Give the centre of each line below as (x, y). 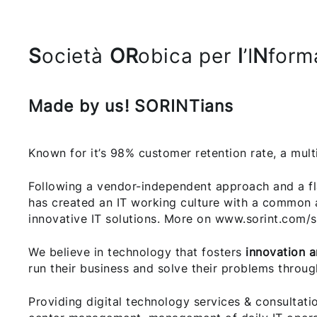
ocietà (75, 56)
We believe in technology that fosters (137, 252)
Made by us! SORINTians (131, 106)
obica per (188, 56)
